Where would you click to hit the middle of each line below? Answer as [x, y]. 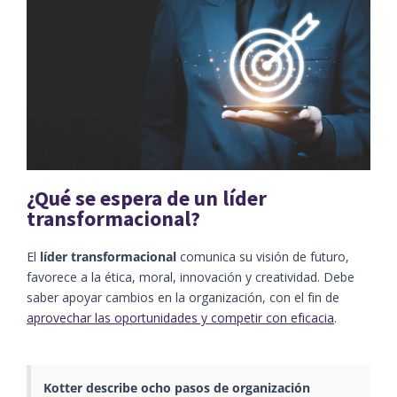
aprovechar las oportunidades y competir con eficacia [180, 317]
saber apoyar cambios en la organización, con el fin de [183, 297]
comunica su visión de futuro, [263, 256]
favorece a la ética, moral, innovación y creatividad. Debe [191, 276]
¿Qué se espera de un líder [147, 198]
